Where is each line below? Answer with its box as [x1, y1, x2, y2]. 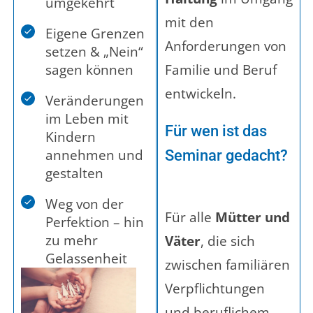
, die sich [201, 231, 255, 250]
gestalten [45, 164, 103, 183]
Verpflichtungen [165, 279, 265, 298]
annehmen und [45, 146, 143, 165]
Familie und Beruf [165, 61, 277, 80]
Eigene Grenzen [45, 24, 145, 43]
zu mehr [45, 231, 98, 250]
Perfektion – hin [45, 213, 144, 232]
